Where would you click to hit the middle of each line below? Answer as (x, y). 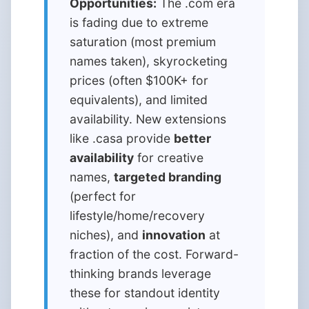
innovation (174, 235)
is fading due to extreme (139, 22)
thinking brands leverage (140, 273)
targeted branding (168, 177)
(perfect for (103, 196)
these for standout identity (145, 293)
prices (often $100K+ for (139, 80)
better (192, 138)
